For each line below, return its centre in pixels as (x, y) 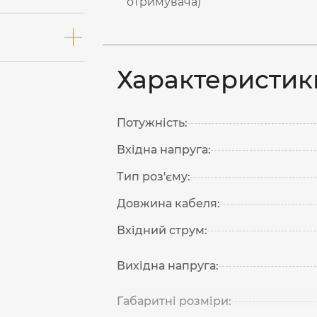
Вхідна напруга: (164, 150)
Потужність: (152, 123)
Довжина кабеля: (169, 203)
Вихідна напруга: (168, 266)
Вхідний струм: (162, 230)
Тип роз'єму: (154, 177)
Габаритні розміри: (174, 301)
